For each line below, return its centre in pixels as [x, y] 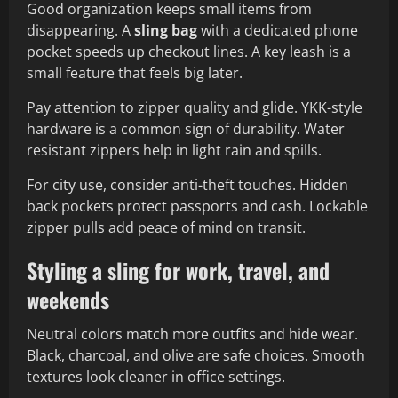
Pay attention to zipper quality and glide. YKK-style [195, 108]
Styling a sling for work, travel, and [178, 271]
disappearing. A [80, 31]
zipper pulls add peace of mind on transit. [166, 228]
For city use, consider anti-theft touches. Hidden [187, 185]
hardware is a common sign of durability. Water [186, 129]
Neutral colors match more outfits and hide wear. [192, 334]
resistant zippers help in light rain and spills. [174, 151]
